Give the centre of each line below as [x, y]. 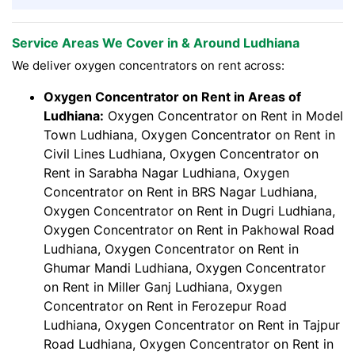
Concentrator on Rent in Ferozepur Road [165, 306]
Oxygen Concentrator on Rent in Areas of [172, 97]
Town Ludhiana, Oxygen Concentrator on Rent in [189, 135]
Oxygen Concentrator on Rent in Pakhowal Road [189, 230]
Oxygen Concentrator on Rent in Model [223, 116]
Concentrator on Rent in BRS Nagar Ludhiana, [180, 192]
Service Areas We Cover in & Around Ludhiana [156, 43]
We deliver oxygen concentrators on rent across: [148, 66]
